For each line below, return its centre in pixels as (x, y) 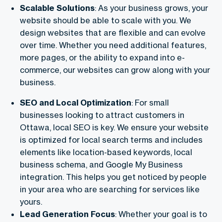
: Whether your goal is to (161, 214)
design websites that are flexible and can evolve (113, 33)
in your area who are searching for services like (110, 190)
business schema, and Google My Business (101, 165)
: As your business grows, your (151, 8)
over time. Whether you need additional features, (113, 45)
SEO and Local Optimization (76, 103)
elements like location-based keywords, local (106, 152)
